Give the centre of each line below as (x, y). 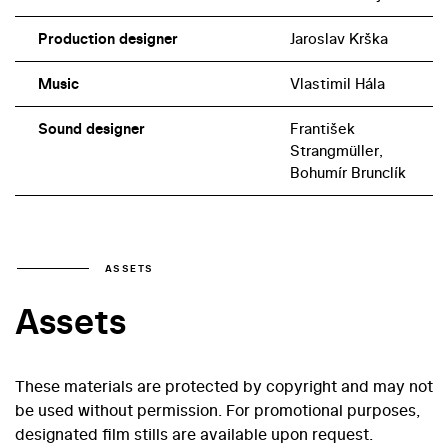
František (322, 128)
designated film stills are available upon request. (194, 434)
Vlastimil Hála (337, 83)
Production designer (107, 38)
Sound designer (91, 128)
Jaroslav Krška (338, 38)
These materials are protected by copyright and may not (224, 386)
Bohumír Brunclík (347, 172)
